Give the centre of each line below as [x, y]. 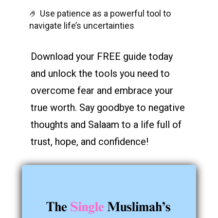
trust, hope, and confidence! [89, 141]
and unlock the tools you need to [100, 73]
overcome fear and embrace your [102, 90]
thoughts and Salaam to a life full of [106, 124]
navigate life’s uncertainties [82, 25]
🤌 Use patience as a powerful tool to [100, 13]
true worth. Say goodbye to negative [108, 107]
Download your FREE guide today [101, 56]
